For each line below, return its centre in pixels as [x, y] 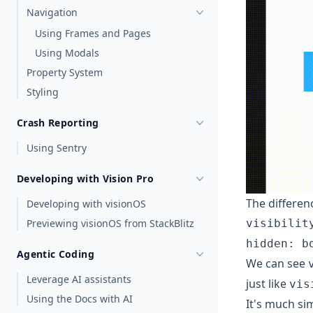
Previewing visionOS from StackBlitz [110, 223]
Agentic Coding [56, 254]
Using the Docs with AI [80, 299]
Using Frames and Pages [93, 33]
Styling [43, 92]
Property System [65, 72]
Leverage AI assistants [79, 279]
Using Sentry [57, 148]
